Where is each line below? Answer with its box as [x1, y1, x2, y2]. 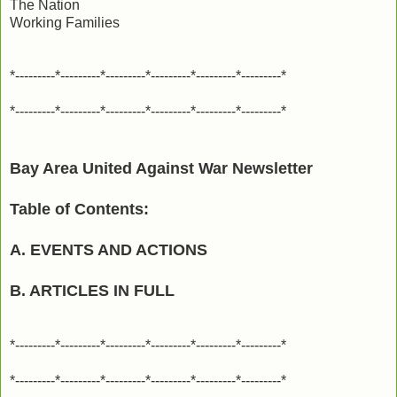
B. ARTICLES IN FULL [10, 281, 175, 300]
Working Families [10, 14, 120, 30]
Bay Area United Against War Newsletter [10, 159, 313, 177]
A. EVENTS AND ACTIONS [10, 240, 207, 259]
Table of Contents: [10, 199, 149, 218]
